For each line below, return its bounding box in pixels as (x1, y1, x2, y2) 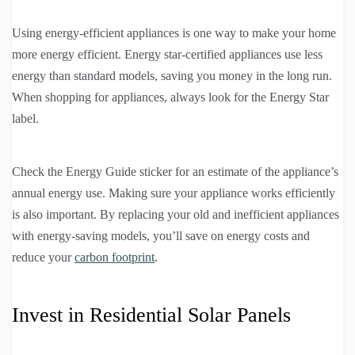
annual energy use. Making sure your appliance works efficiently (12, 185, 335, 200)
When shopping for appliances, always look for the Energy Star (12, 90, 329, 104)
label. (12, 111, 39, 125)
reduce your (12, 250, 74, 264)
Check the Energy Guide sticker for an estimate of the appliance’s (12, 164, 338, 178)
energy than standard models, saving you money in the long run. (12, 68, 332, 82)
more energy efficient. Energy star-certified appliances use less (12, 47, 323, 61)
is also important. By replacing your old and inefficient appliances (12, 207, 339, 221)
